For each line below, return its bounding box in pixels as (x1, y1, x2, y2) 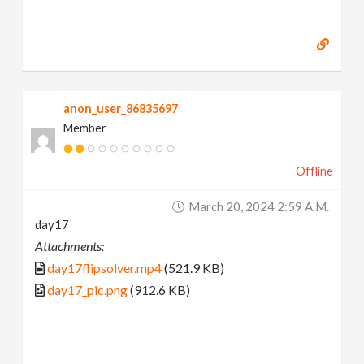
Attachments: (35, 238, 105, 254)
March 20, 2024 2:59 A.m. (188, 199, 329, 214)
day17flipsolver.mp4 (47, 260, 162, 276)
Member (63, 121, 107, 136)
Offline (295, 164, 333, 179)
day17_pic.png (47, 282, 128, 298)
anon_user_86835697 (63, 102, 179, 116)
